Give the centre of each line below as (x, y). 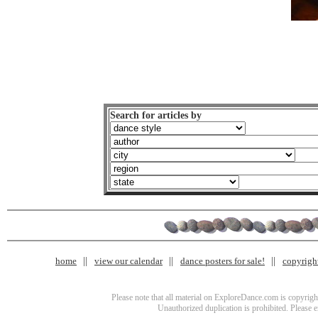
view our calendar (128, 261)
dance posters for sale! (223, 261)
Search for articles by (155, 115)
